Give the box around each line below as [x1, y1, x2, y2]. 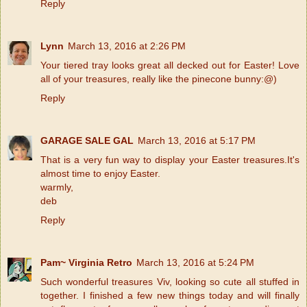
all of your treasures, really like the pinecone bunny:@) [40, 73, 277, 84]
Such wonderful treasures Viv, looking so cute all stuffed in [40, 275, 299, 287]
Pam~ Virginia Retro [40, 256, 132, 268]
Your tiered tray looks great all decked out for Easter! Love [40, 59, 299, 71]
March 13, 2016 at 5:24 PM [136, 256, 254, 268]
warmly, [40, 181, 73, 193]
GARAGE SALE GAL [40, 134, 134, 146]
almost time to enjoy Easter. [40, 167, 160, 179]
